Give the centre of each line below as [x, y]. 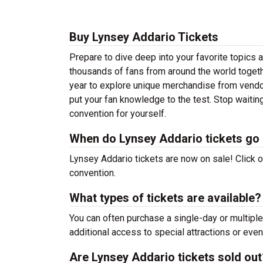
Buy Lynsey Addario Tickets [144, 37]
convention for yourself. [118, 114]
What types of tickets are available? [165, 198]
